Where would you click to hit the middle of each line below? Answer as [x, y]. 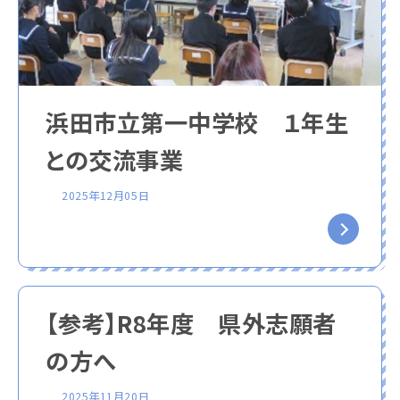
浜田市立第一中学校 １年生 [197, 122]
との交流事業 [115, 159]
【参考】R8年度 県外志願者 [191, 323]
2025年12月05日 [106, 195]
